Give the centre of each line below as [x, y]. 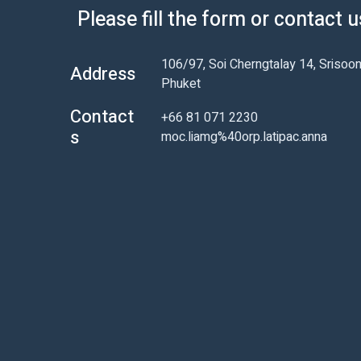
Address [103, 75]
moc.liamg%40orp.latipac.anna [244, 137]
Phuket [181, 84]
